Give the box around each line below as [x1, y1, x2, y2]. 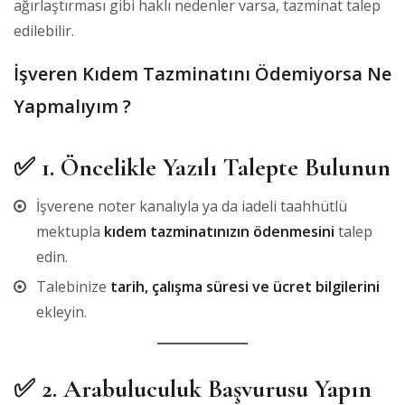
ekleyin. [36, 301, 87, 322]
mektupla [36, 221, 104, 241]
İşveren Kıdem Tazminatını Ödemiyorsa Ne [14, 61, 391, 86]
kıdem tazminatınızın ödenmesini [104, 221, 334, 241]
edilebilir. [14, 20, 74, 41]
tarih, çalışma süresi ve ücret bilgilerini [110, 276, 380, 297]
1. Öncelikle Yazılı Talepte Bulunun [42, 151, 391, 183]
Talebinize [36, 276, 110, 297]
